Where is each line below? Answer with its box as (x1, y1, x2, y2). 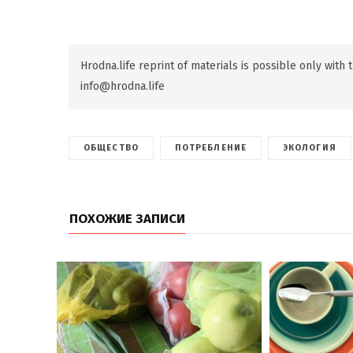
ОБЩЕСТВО (84, 143, 139, 154)
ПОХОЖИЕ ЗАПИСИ (69, 210, 185, 228)
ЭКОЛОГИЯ (282, 143, 336, 154)
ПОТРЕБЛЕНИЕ (174, 143, 247, 154)
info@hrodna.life (80, 80, 165, 94)
